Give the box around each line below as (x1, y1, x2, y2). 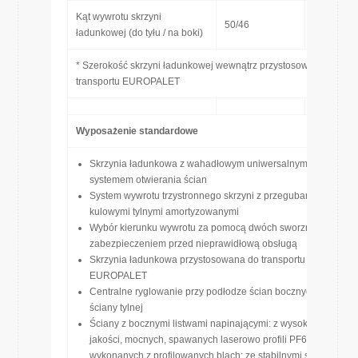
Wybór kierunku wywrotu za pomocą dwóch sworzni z (89, 222, 320, 233)
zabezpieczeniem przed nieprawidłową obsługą (89, 238, 297, 249)
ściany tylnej (89, 302, 143, 313)
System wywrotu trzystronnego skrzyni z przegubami (89, 190, 316, 201)
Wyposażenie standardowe (76, 125, 198, 137)
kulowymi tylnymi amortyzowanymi (89, 206, 239, 217)
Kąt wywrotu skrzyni (76, 11, 161, 22)
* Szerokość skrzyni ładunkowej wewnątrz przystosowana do (76, 60, 339, 71)
